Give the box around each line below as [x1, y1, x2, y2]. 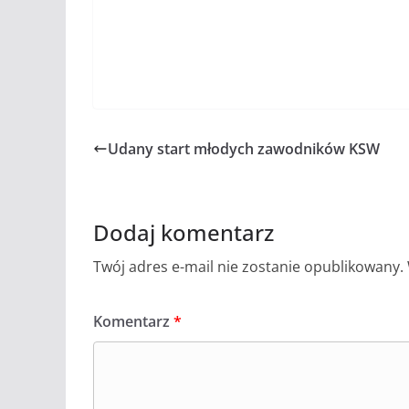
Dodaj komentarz [93, 217, 274, 248]
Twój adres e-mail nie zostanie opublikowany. [93, 257, 404, 278]
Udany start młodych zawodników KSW [108, 139, 380, 160]
